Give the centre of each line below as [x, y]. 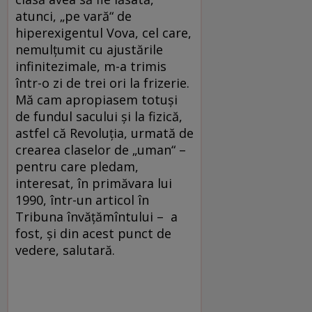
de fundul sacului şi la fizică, [99, 116]
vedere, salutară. [65, 250]
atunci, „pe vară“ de [73, 16]
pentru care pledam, [77, 166]
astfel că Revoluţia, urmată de [104, 133]
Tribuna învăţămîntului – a [96, 216]
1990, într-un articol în [82, 200]
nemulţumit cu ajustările [89, 49]
